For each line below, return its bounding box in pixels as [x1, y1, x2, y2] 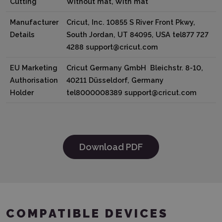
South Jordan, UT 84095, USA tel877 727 [66, 30, 209, 39]
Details [10, 30, 35, 39]
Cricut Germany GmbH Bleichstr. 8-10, [66, 63, 205, 72]
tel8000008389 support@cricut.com [66, 88, 197, 97]
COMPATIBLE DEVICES [6, 206, 168, 221]
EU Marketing [10, 63, 57, 72]
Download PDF [79, 141, 143, 152]
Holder [10, 88, 34, 97]
